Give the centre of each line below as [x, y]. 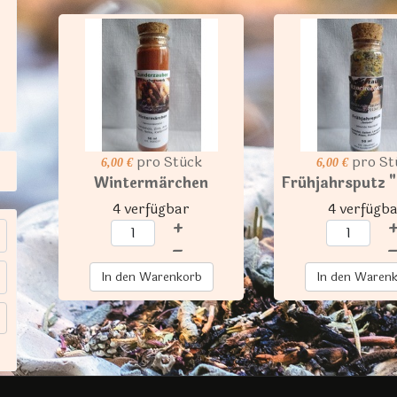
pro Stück [169, 162]
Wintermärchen [152, 183]
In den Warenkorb [151, 277]
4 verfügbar [152, 209]
